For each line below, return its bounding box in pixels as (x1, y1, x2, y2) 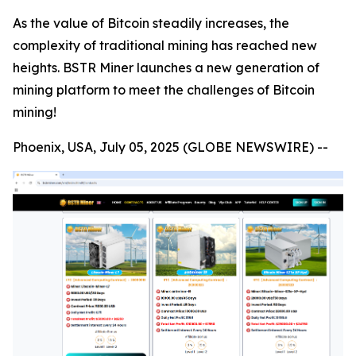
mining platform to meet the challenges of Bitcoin (13, 82, 315, 98)
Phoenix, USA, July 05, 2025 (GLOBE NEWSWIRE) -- (13, 139, 328, 155)
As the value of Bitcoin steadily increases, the (13, 15, 289, 31)
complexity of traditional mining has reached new (13, 37, 317, 53)
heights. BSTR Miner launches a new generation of (13, 60, 319, 75)
